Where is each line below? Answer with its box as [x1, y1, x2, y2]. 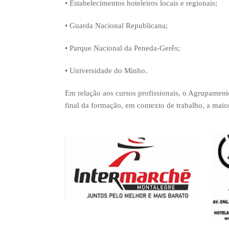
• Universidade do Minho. [65, 66, 147, 75]
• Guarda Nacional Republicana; [65, 21, 168, 30]
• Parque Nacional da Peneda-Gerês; [65, 44, 180, 53]
